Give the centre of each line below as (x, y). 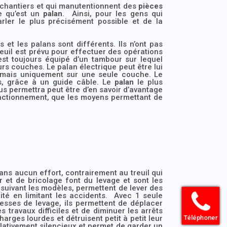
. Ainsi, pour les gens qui (113, 13)
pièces (150, 6)
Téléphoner (204, 217)
